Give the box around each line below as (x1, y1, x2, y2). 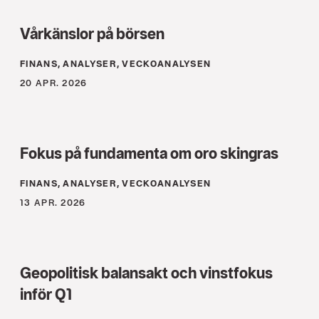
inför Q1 (20, 285, 72, 304)
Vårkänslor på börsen (20, 24, 164, 43)
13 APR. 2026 (20, 197, 86, 209)
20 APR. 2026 (20, 78, 88, 89)
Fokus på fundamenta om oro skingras (20, 144, 278, 163)
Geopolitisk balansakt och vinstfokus (20, 263, 273, 283)
